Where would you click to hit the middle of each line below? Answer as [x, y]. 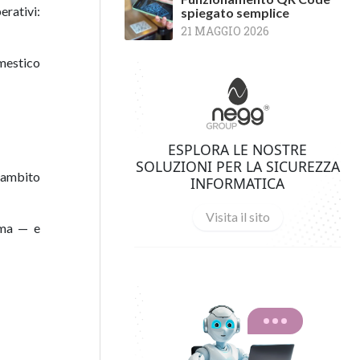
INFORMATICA [237, 183]
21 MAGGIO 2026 [225, 31]
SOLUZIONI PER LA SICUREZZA [237, 166]
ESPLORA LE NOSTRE [237, 149]
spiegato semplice [235, 12]
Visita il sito [237, 217]
